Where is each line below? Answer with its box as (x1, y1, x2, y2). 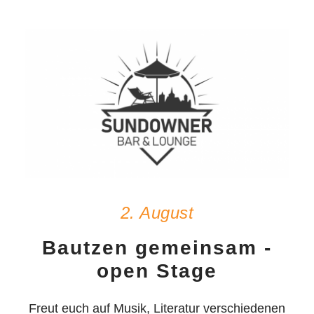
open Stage (97, 259, 217, 282)
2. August (120, 203, 194, 222)
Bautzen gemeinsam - (42, 236, 272, 259)
